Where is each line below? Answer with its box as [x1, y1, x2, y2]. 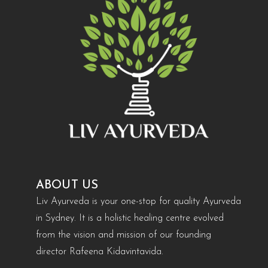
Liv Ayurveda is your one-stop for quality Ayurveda [35, 197, 241, 207]
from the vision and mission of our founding [35, 230, 211, 240]
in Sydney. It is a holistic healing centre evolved [35, 214, 224, 224]
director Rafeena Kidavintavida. [35, 247, 163, 257]
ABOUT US [35, 179, 99, 192]
